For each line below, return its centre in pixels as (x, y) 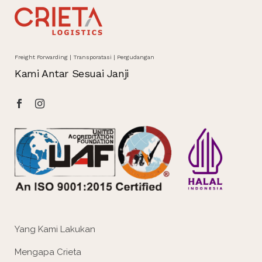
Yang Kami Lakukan (55, 229)
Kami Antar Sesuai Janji (72, 73)
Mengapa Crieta (48, 252)
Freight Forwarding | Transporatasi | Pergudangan (85, 57)
